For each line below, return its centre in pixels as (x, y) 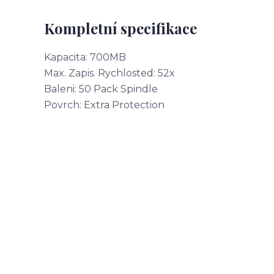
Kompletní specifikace (120, 28)
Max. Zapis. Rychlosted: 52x (109, 73)
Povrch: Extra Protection (104, 105)
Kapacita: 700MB (85, 57)
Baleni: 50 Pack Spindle (101, 89)
